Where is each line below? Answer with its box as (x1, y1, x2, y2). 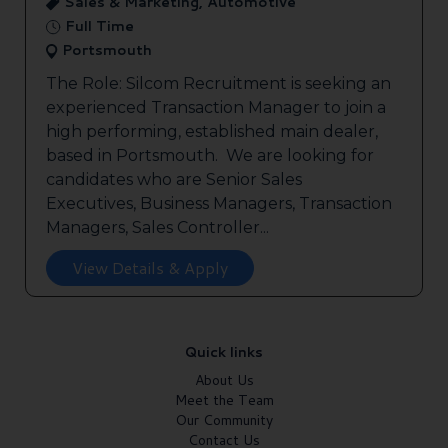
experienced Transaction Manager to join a (46, 98, 386, 118)
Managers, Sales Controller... (46, 218, 269, 238)
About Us (194, 370, 254, 391)
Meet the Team (174, 390, 274, 411)
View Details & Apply (72, 256, 228, 280)
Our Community (175, 410, 273, 431)
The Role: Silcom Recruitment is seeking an (46, 74, 391, 94)
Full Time (61, 16, 134, 37)
